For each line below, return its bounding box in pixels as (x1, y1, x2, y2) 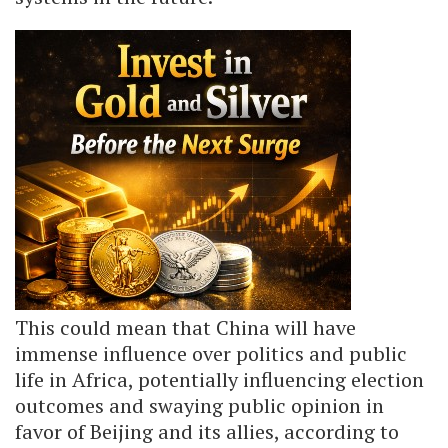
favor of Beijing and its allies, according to (15, 417, 399, 445)
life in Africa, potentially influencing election (15, 365, 424, 393)
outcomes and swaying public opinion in (15, 391, 384, 419)
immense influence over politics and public (15, 339, 407, 367)
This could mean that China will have (15, 313, 356, 341)
